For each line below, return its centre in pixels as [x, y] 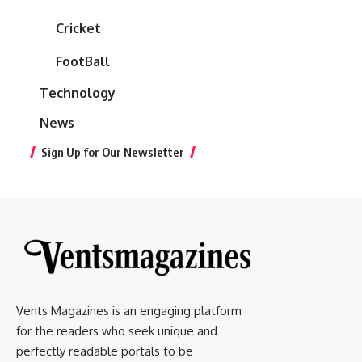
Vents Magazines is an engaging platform [129, 310]
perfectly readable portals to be [105, 351]
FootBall [83, 61]
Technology [78, 93]
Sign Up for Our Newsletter [113, 152]
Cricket [78, 28]
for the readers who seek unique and [117, 330]
